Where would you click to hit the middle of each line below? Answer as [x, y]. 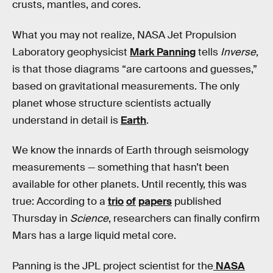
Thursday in [41, 219]
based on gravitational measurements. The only [126, 86]
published [197, 202]
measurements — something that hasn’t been [121, 168]
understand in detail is [66, 120]
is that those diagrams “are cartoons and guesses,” [135, 69]
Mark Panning [163, 52]
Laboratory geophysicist [71, 52]
